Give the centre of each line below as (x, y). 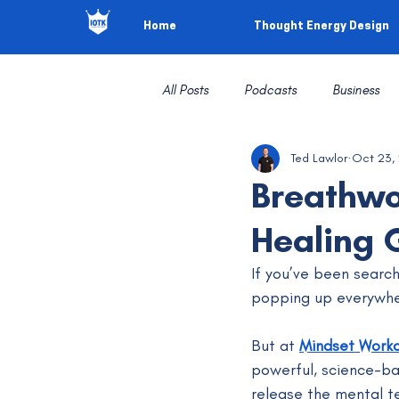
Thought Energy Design (322, 26)
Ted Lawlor (319, 159)
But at (275, 345)
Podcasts (270, 90)
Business (356, 90)
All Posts (185, 90)
